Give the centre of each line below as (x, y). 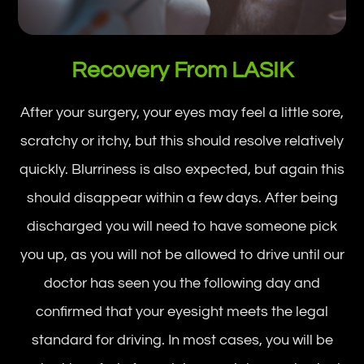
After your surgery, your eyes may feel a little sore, (182, 112)
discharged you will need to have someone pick (182, 226)
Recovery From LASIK (182, 70)
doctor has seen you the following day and (182, 283)
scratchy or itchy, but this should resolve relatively (182, 141)
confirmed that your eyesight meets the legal (182, 311)
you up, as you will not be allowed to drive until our (182, 254)
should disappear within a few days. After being (182, 197)
